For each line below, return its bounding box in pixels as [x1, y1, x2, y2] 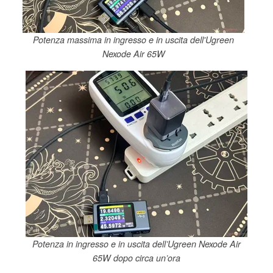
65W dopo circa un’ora [93, 252, 180, 264]
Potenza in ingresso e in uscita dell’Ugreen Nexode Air [32, 238, 241, 250]
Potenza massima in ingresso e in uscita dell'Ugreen [33, 34, 234, 46]
